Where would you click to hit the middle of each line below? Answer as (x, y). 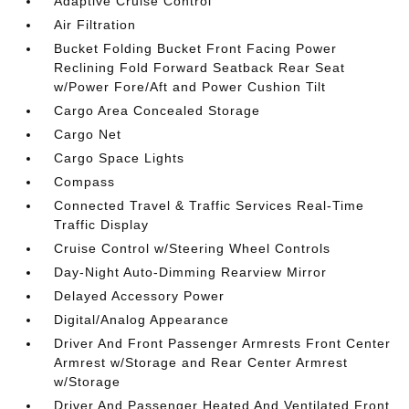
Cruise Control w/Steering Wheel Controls (193, 248)
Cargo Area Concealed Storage (157, 110)
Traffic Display (102, 225)
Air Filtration (95, 25)
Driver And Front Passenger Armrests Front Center (223, 343)
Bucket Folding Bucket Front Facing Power (196, 48)
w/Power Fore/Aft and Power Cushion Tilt (190, 87)
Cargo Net (88, 134)
